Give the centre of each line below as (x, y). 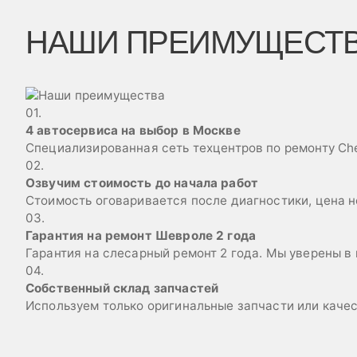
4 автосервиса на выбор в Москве (133, 130)
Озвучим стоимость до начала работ (142, 183)
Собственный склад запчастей (122, 288)
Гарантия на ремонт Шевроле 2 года (141, 235)
